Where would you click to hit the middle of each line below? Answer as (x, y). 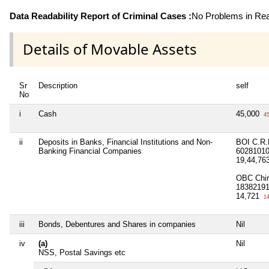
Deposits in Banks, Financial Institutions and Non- (125, 142)
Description (58, 85)
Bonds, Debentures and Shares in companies (117, 224)
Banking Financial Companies (90, 151)
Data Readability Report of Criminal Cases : (101, 16)
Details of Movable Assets (110, 49)
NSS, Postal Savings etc (82, 252)
